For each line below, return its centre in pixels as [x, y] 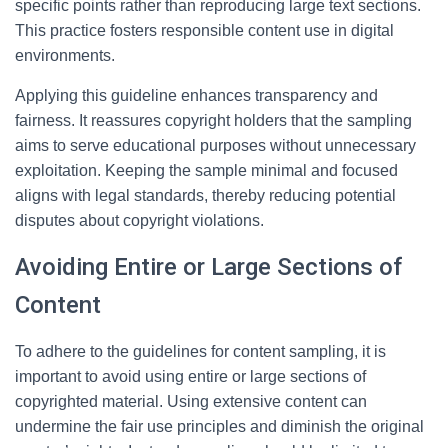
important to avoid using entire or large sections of [190, 376]
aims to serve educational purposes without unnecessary [215, 145]
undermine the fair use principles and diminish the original [219, 426]
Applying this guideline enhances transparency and [196, 95]
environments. [65, 55]
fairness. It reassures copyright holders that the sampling [213, 120]
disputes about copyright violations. [139, 220]
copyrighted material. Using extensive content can [191, 401]
